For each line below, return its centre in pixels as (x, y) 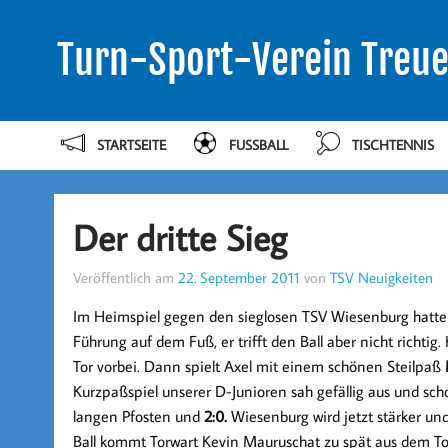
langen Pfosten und (138, 416)
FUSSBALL (256, 145)
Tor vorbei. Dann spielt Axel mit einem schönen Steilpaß (258, 366)
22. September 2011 (238, 277)
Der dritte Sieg (179, 237)
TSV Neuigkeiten (381, 277)
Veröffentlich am (125, 277)
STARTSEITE (131, 145)
